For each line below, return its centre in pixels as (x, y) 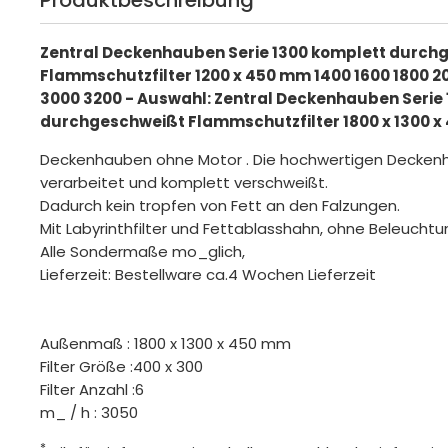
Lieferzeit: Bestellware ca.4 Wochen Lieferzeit (208, 274)
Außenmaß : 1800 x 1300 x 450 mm (166, 343)
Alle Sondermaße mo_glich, (143, 251)
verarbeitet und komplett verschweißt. (184, 182)
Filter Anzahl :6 (92, 389)
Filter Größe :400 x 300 (122, 366)
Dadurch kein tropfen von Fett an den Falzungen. (220, 205)
